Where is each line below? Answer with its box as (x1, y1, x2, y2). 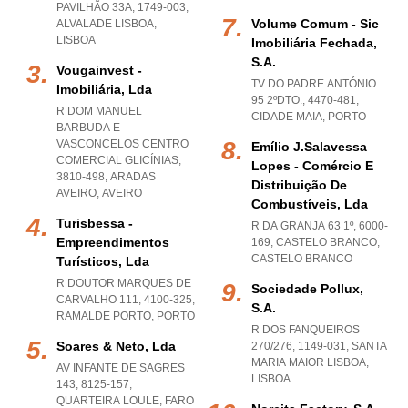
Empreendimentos (56, 235, 169, 250)
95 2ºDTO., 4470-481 (251, 94, 356, 107)
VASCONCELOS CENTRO (56, 138, 189, 150)
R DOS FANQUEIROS (251, 323, 360, 336)
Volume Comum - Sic (251, 16, 379, 31)
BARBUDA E (56, 121, 120, 134)
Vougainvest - (56, 63, 142, 77)
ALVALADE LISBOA (56, 17, 154, 30)
